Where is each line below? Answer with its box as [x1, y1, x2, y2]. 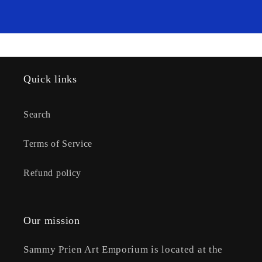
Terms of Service [23, 138, 93, 149]
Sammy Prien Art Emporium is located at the [23, 244, 223, 256]
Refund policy [23, 167, 81, 178]
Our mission [23, 215, 80, 227]
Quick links [23, 73, 77, 85]
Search [23, 109, 51, 119]
